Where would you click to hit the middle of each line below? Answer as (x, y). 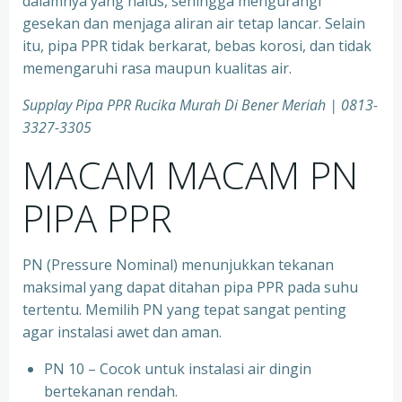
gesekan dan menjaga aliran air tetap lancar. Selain (194, 23)
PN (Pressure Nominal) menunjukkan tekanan (178, 265)
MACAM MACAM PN (190, 175)
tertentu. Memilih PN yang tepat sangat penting (184, 310)
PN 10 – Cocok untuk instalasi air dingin (178, 369)
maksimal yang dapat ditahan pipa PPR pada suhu (190, 287)
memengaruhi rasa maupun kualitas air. (157, 68)
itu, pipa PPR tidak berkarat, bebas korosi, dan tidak (197, 46)
